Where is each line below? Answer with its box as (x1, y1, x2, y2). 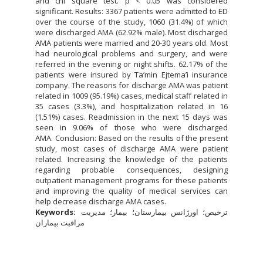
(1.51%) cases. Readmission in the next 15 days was (35, 111, 228, 122)
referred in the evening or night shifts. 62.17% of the (35, 58, 228, 69)
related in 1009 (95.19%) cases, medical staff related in (35, 90, 228, 101)
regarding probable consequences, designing (35, 164, 228, 175)
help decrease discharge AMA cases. (35, 195, 168, 207)
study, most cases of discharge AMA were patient (35, 143, 228, 154)
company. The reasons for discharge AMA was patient (35, 79, 228, 90)
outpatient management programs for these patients (35, 174, 228, 186)
